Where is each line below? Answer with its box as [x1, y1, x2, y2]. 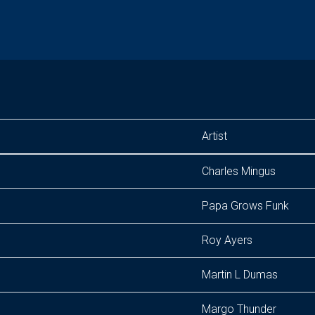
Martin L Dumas [202, 268, 278, 281]
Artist [202, 129, 227, 143]
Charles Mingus [202, 165, 276, 178]
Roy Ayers [202, 233, 252, 247]
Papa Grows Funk [202, 199, 289, 212]
